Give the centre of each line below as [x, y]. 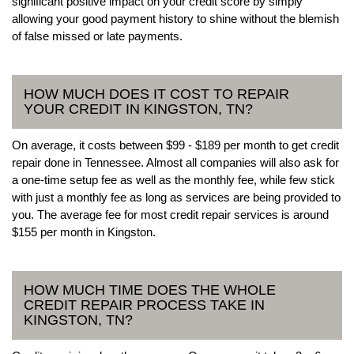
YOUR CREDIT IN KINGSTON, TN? [138, 109]
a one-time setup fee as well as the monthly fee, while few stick [173, 179]
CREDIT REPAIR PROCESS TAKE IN [144, 305]
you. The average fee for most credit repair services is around [170, 214]
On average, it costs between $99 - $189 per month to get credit [175, 145]
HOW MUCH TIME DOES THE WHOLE [150, 290]
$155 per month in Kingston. [84, 232]
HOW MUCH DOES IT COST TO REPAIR [156, 94]
